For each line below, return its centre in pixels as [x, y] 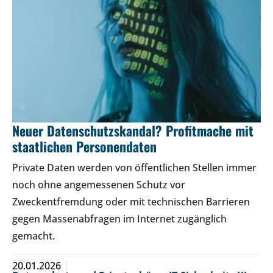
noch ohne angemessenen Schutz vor [99, 185]
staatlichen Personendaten [84, 147]
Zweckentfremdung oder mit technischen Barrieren [131, 202]
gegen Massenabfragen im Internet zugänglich [119, 219]
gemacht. [34, 236]
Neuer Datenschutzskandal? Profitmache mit [133, 131]
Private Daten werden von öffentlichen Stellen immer [134, 168]
